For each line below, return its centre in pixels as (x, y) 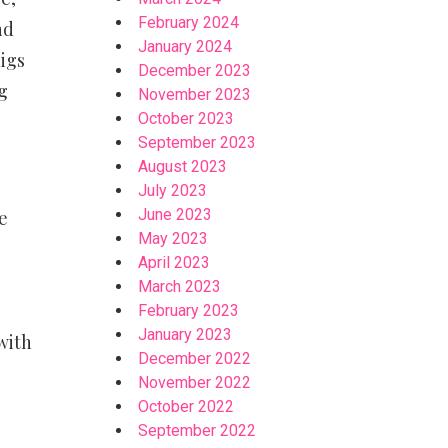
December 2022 (195, 358)
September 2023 (197, 142)
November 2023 (195, 94)
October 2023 (186, 118)
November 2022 (195, 382)
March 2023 (180, 286)
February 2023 (189, 310)
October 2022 (186, 406)
